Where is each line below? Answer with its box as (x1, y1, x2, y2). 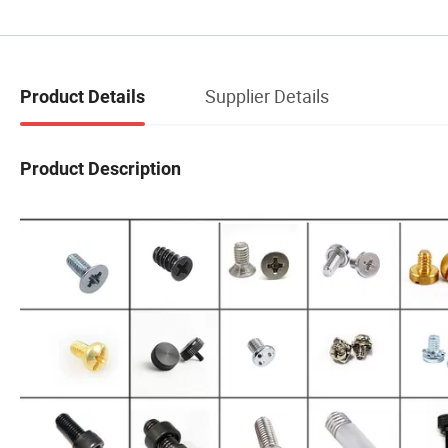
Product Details (20, 85, 145, 107)
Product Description (20, 157, 181, 179)
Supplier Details (205, 83, 329, 108)
